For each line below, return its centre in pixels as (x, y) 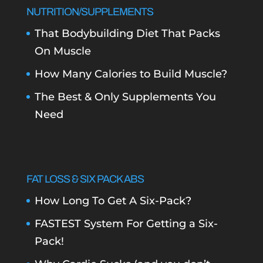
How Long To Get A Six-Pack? (113, 201)
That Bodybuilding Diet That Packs (127, 33)
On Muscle (63, 51)
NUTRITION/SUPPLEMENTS (90, 11)
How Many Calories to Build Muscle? (131, 74)
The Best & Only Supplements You (125, 97)
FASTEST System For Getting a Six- (126, 224)
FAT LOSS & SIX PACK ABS (85, 179)
